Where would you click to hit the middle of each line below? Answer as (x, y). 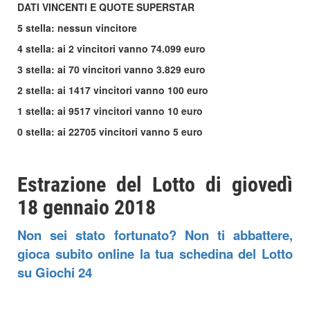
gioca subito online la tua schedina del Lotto (155, 254)
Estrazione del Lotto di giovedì (155, 184)
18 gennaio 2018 (86, 207)
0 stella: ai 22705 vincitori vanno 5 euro (110, 131)
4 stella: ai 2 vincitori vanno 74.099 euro (111, 48)
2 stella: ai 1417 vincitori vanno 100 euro (113, 90)
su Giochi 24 (55, 272)
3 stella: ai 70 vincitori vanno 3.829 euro (111, 69)
